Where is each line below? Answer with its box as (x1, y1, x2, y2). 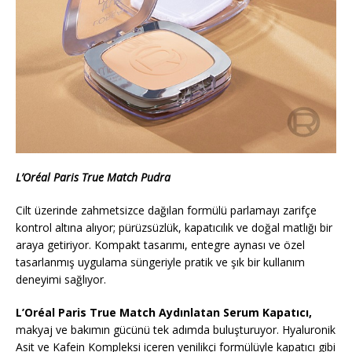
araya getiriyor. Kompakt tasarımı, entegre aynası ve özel (16, 237, 305, 253)
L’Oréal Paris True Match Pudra (16, 170, 170, 185)
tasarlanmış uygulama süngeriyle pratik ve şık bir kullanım (16, 255, 305, 270)
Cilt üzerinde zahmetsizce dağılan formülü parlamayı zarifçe (16, 203, 317, 218)
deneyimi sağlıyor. (16, 272, 106, 288)
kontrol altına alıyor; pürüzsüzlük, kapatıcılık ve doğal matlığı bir (16, 220, 332, 236)
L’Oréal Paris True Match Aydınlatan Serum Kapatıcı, (16, 305, 312, 321)
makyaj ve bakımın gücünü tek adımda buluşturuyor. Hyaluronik (16, 322, 335, 338)
